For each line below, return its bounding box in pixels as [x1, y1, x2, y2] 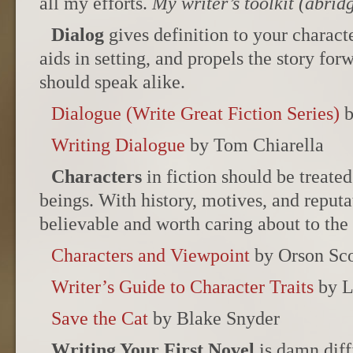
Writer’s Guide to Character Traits [51, 277, 314, 297]
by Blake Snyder [148, 308, 280, 329]
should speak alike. [39, 72, 185, 92]
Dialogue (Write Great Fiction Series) [51, 103, 340, 124]
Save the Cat [51, 308, 148, 329]
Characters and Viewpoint [51, 245, 250, 266]
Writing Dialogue [51, 135, 185, 155]
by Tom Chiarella [185, 135, 324, 155]
